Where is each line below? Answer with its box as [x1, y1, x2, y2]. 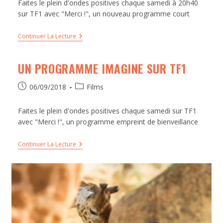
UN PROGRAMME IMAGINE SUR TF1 [17, 59, 187, 77]
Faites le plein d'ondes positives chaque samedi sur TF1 [17, 106, 197, 115]
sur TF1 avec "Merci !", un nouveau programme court [17, 8, 190, 18]
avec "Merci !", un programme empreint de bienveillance [17, 116, 198, 126]
